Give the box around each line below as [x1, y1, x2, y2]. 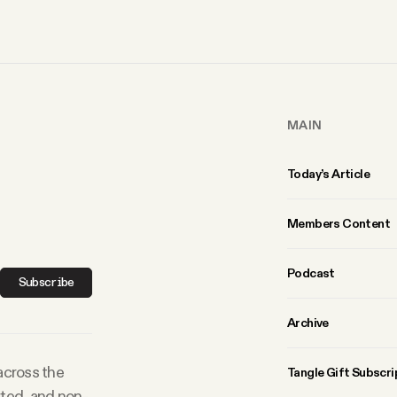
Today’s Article [287, 165, 370, 182]
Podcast [287, 264, 335, 281]
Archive [287, 314, 329, 331]
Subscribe [18, 276, 74, 289]
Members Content [287, 214, 390, 231]
